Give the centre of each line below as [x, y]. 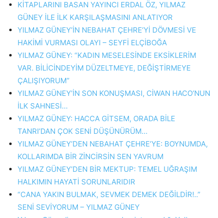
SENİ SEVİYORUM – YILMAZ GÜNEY [79, 207]
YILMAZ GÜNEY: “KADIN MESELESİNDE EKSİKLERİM [107, 55]
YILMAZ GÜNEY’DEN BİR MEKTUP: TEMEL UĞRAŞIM [107, 169]
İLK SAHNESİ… [43, 106]
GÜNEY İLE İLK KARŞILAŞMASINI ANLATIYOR [95, 17]
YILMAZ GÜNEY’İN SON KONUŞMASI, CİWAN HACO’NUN [114, 93]
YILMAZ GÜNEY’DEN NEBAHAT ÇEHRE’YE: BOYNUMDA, [113, 144]
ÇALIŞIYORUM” [44, 81]
